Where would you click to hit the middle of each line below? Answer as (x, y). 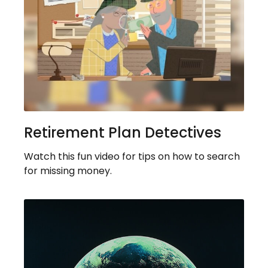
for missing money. (68, 171)
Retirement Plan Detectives (123, 133)
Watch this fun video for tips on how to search (132, 157)
